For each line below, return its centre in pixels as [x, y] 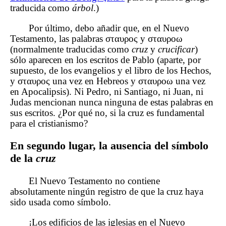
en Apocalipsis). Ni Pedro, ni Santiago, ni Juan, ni [107, 91]
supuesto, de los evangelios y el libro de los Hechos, [111, 70]
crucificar [176, 49]
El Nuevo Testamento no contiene [95, 181]
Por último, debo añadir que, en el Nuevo [109, 28]
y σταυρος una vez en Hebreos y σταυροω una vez [108, 81]
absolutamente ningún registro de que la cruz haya [107, 192]
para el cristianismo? [49, 123]
